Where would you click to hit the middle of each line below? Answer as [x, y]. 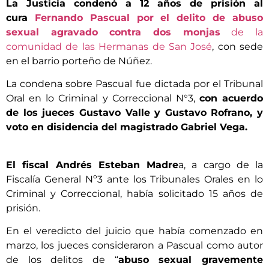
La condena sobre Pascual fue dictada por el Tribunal [134, 84]
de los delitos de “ [62, 260]
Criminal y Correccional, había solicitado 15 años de [134, 193]
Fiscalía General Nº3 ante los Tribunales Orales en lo [134, 179]
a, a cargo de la [221, 165]
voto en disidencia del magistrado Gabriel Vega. [127, 127]
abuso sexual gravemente [191, 260]
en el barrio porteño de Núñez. [79, 61]
